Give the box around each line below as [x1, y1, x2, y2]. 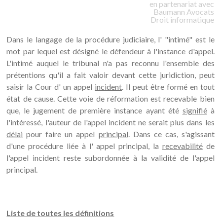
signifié [182, 106, 207, 115]
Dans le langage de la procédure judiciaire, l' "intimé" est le [6, 35, 215, 44]
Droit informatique [150, 15, 215, 24]
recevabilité [162, 141, 203, 150]
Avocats [186, 7, 215, 16]
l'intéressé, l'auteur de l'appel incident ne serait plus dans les [6, 117, 215, 127]
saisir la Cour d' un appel [6, 82, 95, 91]
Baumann [153, 7, 185, 16]
